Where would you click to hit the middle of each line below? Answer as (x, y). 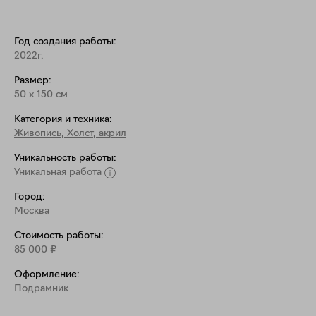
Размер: (33, 81)
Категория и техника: (63, 120)
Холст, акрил (97, 134)
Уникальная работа (58, 172)
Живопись (38, 134)
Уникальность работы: (65, 158)
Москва (32, 211)
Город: (30, 197)
